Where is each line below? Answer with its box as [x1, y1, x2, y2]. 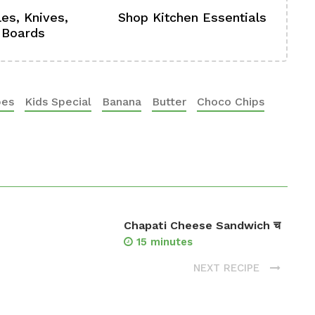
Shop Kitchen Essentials [118, 10, 267, 25]
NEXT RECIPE [193, 261, 263, 274]
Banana [102, 95, 141, 108]
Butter [152, 95, 186, 108]
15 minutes [136, 236, 193, 248]
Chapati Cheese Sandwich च [124, 219, 281, 232]
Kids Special [25, 95, 91, 108]
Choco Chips [197, 95, 264, 108]
